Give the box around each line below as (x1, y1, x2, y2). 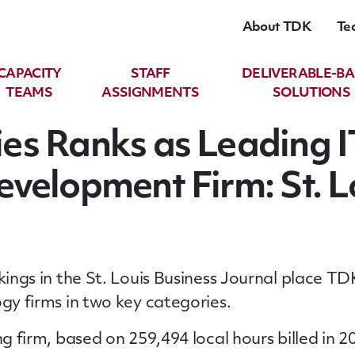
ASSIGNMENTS (101, 86, 200, 100)
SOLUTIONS (272, 86, 351, 100)
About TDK (242, 21, 311, 34)
